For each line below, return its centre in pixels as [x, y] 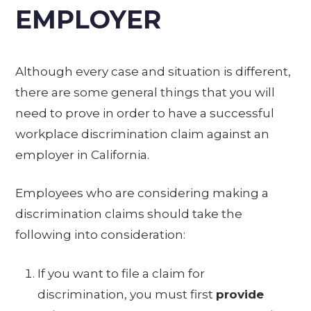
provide [240, 294]
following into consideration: [101, 235]
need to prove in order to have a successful [145, 113]
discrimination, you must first [127, 294]
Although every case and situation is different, [153, 71]
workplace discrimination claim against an [143, 134]
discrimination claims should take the [129, 214]
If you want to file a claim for [121, 273]
